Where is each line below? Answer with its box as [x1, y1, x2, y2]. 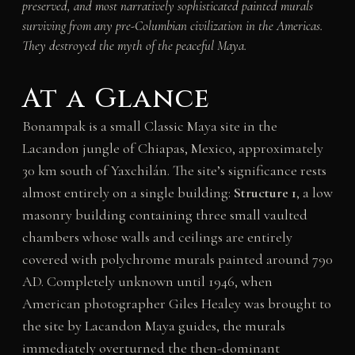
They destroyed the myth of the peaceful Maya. [21, 36, 246, 54]
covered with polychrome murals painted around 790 [21, 250, 333, 268]
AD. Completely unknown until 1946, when [21, 272, 273, 290]
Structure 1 [233, 183, 296, 201]
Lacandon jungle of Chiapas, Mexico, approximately [21, 139, 323, 157]
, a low [296, 183, 333, 201]
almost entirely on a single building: [21, 183, 234, 201]
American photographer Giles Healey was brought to [21, 294, 331, 312]
